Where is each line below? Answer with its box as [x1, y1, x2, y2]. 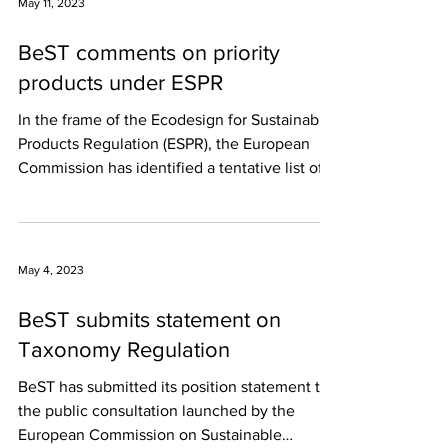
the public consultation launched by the [18, 402, 295, 419]
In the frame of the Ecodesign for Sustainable [18, 111, 332, 128]
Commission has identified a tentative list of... [18, 159, 335, 176]
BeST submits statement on [18, 308, 281, 331]
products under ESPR [18, 71, 223, 94]
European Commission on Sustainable [18, 426, 282, 443]
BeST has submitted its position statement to [18, 378, 329, 395]
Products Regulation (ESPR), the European [18, 135, 310, 152]
